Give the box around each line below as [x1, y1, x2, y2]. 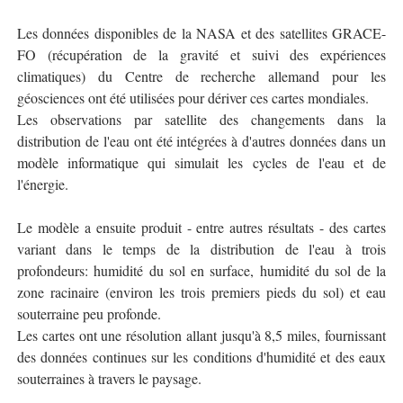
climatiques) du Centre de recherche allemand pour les [16, 67, 387, 85]
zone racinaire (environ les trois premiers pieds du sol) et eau [16, 282, 387, 301]
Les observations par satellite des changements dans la [16, 110, 387, 129]
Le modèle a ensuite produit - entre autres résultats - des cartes [16, 218, 387, 237]
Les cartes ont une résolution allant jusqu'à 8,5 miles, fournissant [16, 326, 387, 345]
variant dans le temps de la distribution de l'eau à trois [16, 239, 387, 258]
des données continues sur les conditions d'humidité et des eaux [16, 347, 387, 366]
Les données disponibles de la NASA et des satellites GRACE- [16, 23, 387, 42]
